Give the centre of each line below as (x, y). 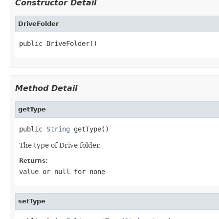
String (58, 129)
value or (37, 171)
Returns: (33, 161)
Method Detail (46, 88)
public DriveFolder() (58, 43)
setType (32, 201)
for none (88, 171)
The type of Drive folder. (60, 145)
